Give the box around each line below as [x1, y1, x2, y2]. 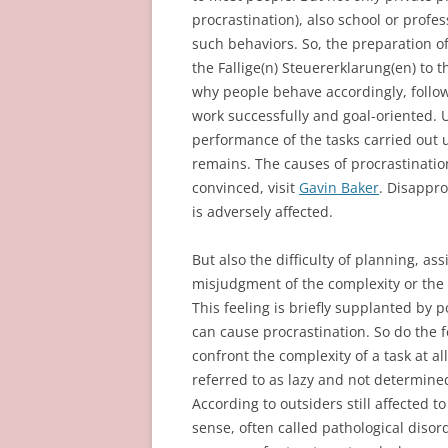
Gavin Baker [299, 178, 379, 197]
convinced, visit [192, 178, 299, 197]
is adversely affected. [192, 202, 333, 221]
